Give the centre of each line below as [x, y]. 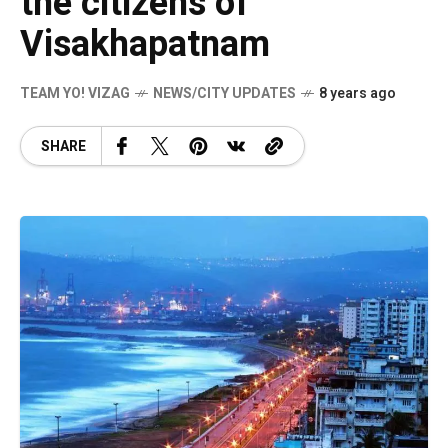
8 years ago [357, 93]
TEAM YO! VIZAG [75, 93]
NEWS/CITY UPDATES [224, 93]
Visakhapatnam [145, 44]
